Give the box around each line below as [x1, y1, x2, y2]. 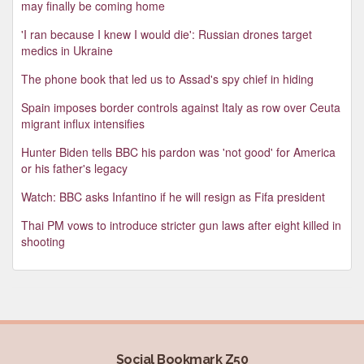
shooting [21, 232, 65, 249]
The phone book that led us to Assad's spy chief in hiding [21, 70, 314, 87]
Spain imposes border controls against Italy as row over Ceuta [21, 98, 340, 115]
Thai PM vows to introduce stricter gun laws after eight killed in [21, 216, 341, 233]
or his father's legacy [21, 159, 128, 176]
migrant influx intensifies [21, 115, 145, 132]
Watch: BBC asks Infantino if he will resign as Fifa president [21, 188, 325, 205]
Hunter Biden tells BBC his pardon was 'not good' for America [21, 143, 336, 160]
